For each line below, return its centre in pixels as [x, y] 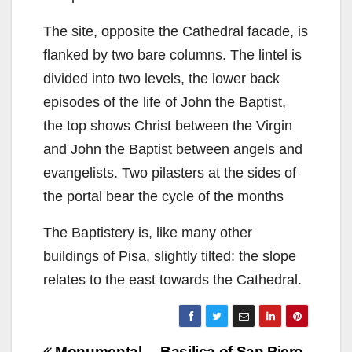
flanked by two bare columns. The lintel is [172, 55]
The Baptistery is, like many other [148, 232]
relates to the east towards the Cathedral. [172, 279]
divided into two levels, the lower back [161, 78]
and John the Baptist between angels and [173, 149]
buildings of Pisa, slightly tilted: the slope [170, 256]
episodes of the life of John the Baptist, [165, 102]
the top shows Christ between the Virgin [168, 125]
